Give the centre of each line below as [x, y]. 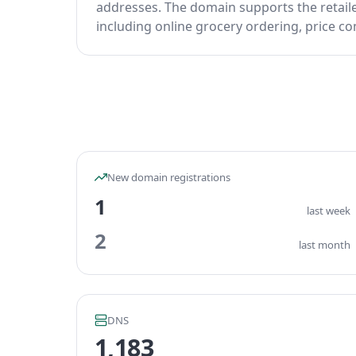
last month [325, 245]
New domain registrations [169, 177]
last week [329, 211]
